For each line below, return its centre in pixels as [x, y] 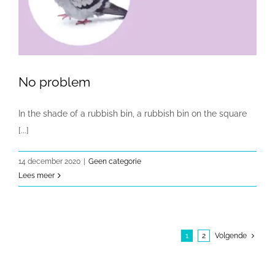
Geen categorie [115, 162]
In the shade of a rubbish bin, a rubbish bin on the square [133, 114]
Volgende [231, 236]
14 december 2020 [49, 162]
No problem [54, 82]
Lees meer [37, 176]
